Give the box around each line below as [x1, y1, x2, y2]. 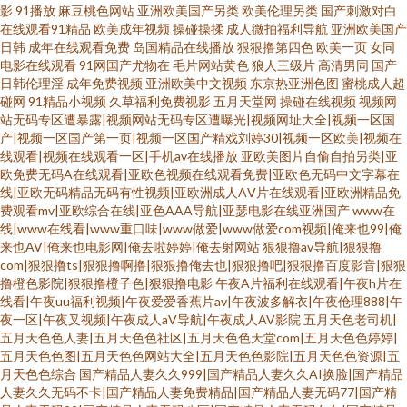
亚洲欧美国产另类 [137, 3, 239, 18]
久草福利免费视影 [109, 94, 211, 109]
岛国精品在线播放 [133, 39, 234, 55]
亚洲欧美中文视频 [145, 75, 247, 91]
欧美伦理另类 [242, 3, 318, 18]
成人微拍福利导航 [226, 21, 328, 36]
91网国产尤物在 [79, 57, 170, 73]
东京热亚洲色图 [250, 75, 339, 91]
